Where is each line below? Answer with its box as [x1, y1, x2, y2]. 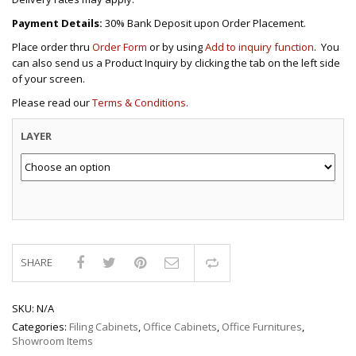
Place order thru [12, 39, 92, 54]
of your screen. [12, 71, 85, 86]
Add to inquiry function [205, 39, 314, 54]
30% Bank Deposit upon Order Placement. [103, 15, 306, 30]
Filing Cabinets [69, 319, 138, 334]
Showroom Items [12, 333, 93, 348]
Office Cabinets [143, 319, 217, 334]
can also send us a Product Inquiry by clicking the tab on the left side [12, 55, 340, 70]
